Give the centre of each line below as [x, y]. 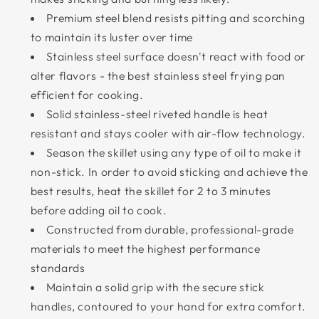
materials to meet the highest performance [145, 249]
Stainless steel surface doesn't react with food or [176, 57]
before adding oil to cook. [99, 210]
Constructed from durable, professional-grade [170, 230]
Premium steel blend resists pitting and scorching [176, 18]
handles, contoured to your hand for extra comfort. [168, 307]
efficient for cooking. [87, 95]
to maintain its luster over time [111, 37]
